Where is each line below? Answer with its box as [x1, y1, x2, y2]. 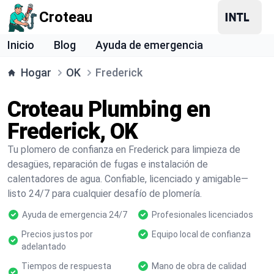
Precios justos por [21, 229, 94, 239]
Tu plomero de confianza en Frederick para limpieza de [7, 144, 240, 155]
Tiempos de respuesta [21, 261, 111, 271]
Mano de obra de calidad [152, 261, 246, 271]
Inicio [7, 39, 34, 51]
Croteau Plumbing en [7, 97, 210, 122]
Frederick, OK [7, 119, 138, 144]
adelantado [21, 242, 67, 251]
